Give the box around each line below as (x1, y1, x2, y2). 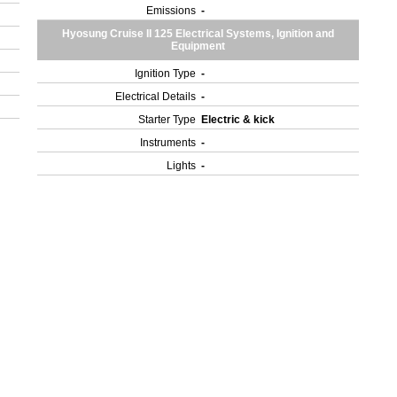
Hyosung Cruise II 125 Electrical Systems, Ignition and (62, 27, 335, 40)
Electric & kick (201, 113, 278, 126)
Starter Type (138, 113, 197, 126)
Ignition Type (135, 67, 197, 80)
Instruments (140, 136, 197, 149)
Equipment (171, 40, 226, 52)
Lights (167, 160, 197, 172)
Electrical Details (115, 90, 197, 103)
